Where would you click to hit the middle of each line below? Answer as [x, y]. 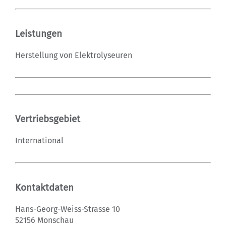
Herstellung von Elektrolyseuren [74, 55]
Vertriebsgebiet [48, 119]
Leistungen [39, 34]
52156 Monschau [44, 220]
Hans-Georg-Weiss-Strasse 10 [68, 209]
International [39, 141]
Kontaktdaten [44, 187]
